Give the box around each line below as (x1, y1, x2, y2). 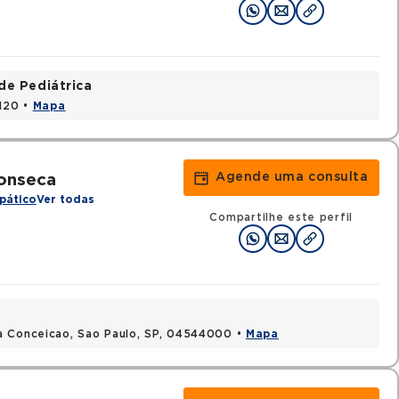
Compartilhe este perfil (209, 212, 354, 223)
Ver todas (36, 194, 94, 205)
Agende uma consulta (215, 171, 369, 183)
